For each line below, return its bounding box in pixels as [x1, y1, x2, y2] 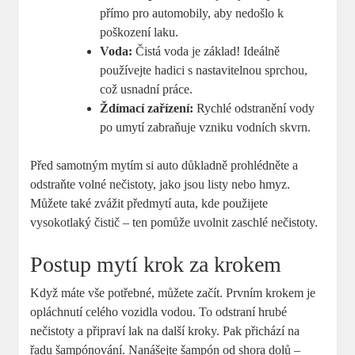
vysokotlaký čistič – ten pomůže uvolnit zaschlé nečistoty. [30, 216, 319, 230]
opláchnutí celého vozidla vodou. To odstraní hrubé [30, 305, 288, 319]
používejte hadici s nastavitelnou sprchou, [100, 63, 308, 78]
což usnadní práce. [100, 82, 193, 97]
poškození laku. [100, 25, 179, 40]
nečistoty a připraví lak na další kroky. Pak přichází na [30, 324, 300, 338]
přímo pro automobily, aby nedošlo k [100, 6, 284, 21]
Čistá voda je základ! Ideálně [132, 44, 281, 59]
